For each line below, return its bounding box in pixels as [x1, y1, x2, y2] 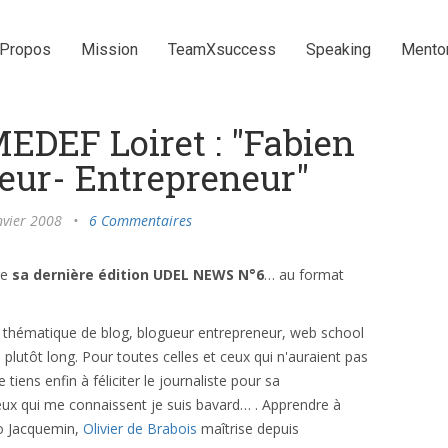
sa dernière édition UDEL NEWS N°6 [12, 265, 264, 284]
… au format [264, 265, 344, 284]
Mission [81, 40, 138, 59]
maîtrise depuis [197, 419, 299, 438]
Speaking [306, 40, 371, 59]
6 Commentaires [89, 211, 192, 230]
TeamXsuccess [168, 40, 276, 59]
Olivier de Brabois [83, 419, 197, 438]
